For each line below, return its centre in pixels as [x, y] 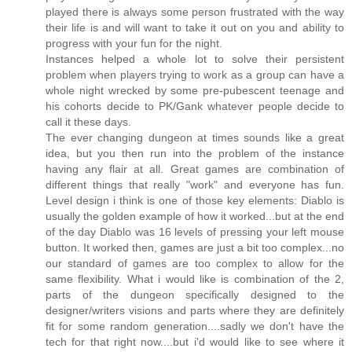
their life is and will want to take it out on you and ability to [195, 27]
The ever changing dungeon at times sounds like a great [195, 137]
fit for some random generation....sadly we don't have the [195, 326]
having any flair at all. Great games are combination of [195, 169]
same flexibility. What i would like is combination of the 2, [195, 279]
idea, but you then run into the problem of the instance [195, 153]
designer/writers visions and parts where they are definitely [195, 310]
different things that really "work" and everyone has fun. [195, 184]
